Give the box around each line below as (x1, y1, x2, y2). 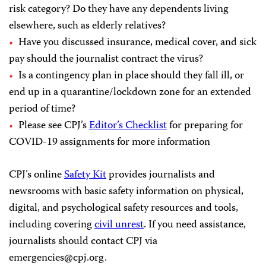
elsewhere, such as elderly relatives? (9, 17, 166, 35)
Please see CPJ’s (18, 116, 89, 135)
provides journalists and (106, 166, 215, 184)
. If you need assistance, (144, 216, 246, 234)
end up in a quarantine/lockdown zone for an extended (9, 83, 251, 102)
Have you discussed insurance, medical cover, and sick (18, 33, 256, 52)
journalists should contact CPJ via (9, 232, 157, 251)
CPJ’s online (9, 166, 64, 184)
